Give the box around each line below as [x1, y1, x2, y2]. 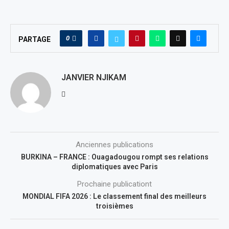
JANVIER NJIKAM [61, 73, 126, 82]
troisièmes [96, 202, 133, 210]
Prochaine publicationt [77, 179, 152, 189]
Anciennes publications [76, 140, 153, 149]
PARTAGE [18, 35, 51, 43]
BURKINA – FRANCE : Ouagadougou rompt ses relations [20, 153, 209, 161]
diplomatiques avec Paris [71, 163, 158, 171]
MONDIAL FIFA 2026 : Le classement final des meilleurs [22, 192, 207, 200]
